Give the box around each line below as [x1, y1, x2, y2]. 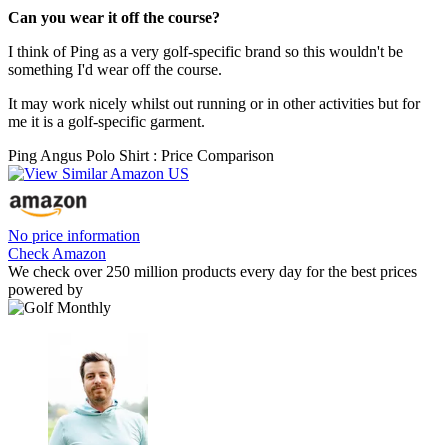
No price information [8, 226, 140, 244]
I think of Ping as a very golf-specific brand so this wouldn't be [8, 42, 403, 60]
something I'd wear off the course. [8, 60, 222, 78]
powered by [8, 280, 83, 298]
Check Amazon [8, 244, 106, 262]
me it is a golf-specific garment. [8, 112, 205, 130]
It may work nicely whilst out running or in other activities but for [8, 94, 420, 112]
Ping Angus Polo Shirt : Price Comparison [8, 146, 274, 164]
